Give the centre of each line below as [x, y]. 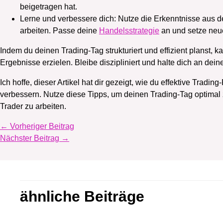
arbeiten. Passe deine [59, 30]
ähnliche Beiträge [82, 196]
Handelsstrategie [129, 30]
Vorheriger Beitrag [41, 126]
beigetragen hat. [49, 6]
